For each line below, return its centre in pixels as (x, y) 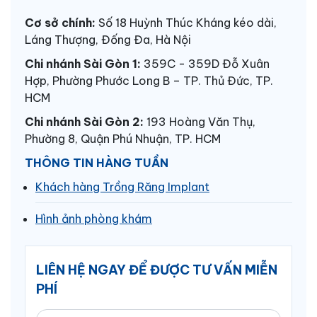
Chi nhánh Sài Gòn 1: (83, 63)
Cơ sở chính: (60, 22)
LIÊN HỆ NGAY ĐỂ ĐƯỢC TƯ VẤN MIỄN (157, 270)
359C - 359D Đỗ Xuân (205, 63)
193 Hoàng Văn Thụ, (200, 121)
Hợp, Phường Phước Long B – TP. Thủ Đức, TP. (149, 80)
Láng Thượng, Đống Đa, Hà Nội (108, 39)
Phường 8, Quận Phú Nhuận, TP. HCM (123, 138)
